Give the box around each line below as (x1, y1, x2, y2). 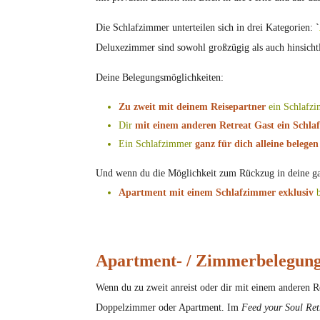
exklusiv (279, 187, 317, 199)
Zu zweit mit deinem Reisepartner (119, 101, 266, 113)
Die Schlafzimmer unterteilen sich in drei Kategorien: (96, 22, 316, 34)
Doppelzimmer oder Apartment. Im (96, 302, 242, 313)
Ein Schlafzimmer (119, 139, 196, 150)
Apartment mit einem (119, 187, 216, 199)
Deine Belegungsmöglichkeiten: (96, 72, 224, 84)
